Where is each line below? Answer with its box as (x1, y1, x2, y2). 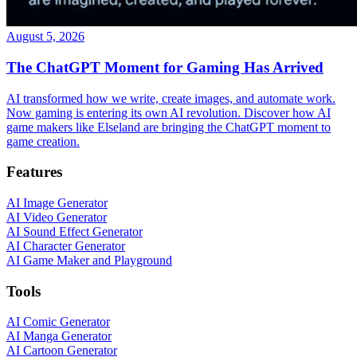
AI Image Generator (6, 195, 108, 210)
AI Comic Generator (6, 315, 110, 329)
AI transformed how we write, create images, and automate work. (6, 91, 335, 105)
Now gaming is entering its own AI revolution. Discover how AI (6, 105, 331, 120)
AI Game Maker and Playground (6, 253, 172, 267)
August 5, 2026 (6, 29, 84, 44)
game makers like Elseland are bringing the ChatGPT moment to (6, 120, 331, 134)
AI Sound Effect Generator (6, 224, 143, 238)
